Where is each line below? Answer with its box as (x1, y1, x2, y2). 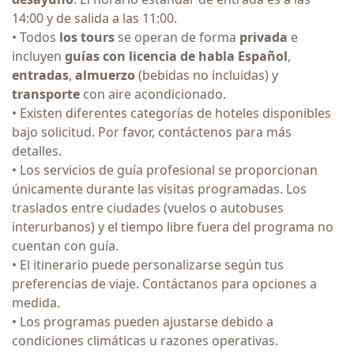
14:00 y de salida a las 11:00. (12, 9, 177, 27)
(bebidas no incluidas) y (138, 66, 278, 84)
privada (239, 28, 291, 46)
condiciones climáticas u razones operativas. (12, 331, 278, 349)
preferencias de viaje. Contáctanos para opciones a (12, 274, 317, 292)
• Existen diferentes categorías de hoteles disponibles (12, 104, 331, 122)
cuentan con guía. (12, 236, 119, 254)
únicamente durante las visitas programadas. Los (12, 179, 307, 198)
